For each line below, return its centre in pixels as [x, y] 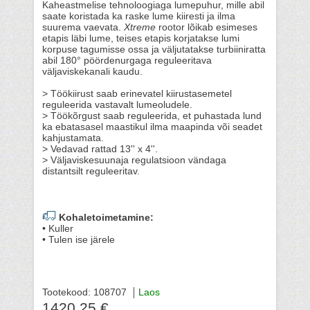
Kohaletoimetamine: [105, 218]
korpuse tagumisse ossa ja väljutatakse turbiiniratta [154, 49]
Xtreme [140, 27]
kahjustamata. [73, 138]
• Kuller [58, 229]
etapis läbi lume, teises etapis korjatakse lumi [141, 38]
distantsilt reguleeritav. [92, 171]
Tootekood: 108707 [84, 292]
